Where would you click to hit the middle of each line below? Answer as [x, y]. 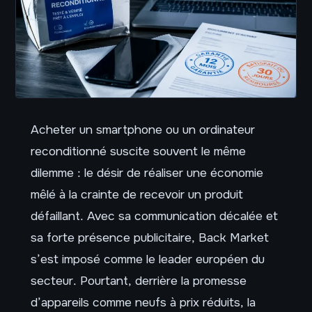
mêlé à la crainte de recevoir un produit [137, 194]
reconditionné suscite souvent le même [138, 151]
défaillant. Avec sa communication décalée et [154, 216]
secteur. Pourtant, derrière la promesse [139, 280]
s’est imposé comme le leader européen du [148, 259]
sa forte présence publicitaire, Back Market [150, 237]
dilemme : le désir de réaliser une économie [147, 172]
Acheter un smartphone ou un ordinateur [143, 129]
